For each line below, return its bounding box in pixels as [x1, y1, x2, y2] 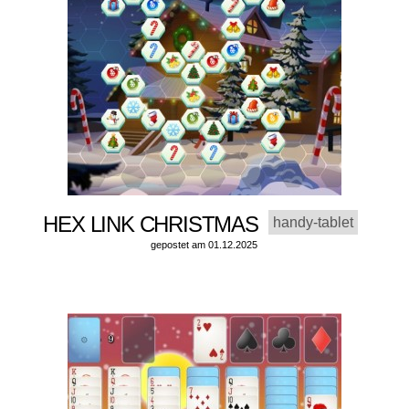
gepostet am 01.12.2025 [151, 239, 258, 251]
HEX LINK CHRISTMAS [43, 212, 269, 237]
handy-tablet [273, 215, 354, 231]
